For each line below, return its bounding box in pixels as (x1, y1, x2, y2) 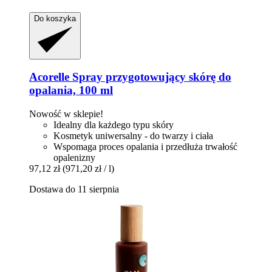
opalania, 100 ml (29, 84, 113, 97)
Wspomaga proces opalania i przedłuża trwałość (53, 141, 237, 152)
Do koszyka (34, 13, 76, 23)
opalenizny (53, 152, 95, 163)
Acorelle (29, 70, 69, 84)
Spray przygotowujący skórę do (69, 70, 231, 84)
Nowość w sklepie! (29, 109, 103, 120)
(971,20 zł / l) (63, 163, 114, 174)
